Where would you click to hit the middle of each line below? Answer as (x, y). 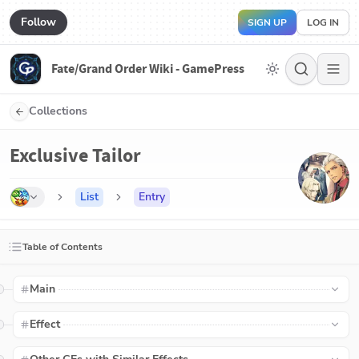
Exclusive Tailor (75, 155)
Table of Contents (63, 247)
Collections (58, 111)
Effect (45, 324)
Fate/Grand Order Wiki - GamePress (148, 69)
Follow (38, 22)
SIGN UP (267, 22)
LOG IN (323, 22)
